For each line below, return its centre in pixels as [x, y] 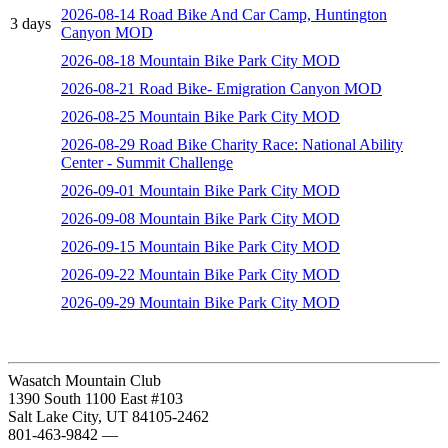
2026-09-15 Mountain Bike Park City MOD [200, 247]
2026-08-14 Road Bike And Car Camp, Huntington [224, 15]
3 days [30, 24]
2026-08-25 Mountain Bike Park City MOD [200, 117]
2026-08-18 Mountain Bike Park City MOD [200, 61]
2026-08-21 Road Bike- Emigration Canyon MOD [221, 89]
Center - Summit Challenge [147, 163]
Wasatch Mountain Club [84, 381]
